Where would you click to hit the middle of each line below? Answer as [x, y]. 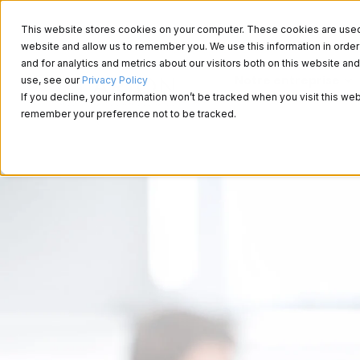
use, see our [52, 80]
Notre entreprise [287, 80]
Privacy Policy [115, 80]
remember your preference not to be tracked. [129, 114]
